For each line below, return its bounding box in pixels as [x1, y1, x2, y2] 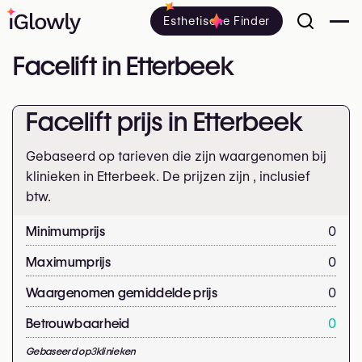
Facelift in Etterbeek [13, 50, 234, 82]
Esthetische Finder [163, 14, 270, 27]
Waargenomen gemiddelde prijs [26, 285, 217, 301]
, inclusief [253, 169, 310, 184]
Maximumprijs [26, 255, 111, 270]
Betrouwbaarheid [26, 316, 130, 331]
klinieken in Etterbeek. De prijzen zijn [26, 169, 253, 184]
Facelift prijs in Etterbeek [26, 106, 303, 137]
